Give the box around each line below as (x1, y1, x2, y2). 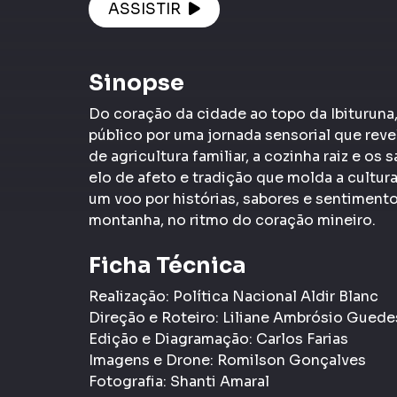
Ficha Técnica (89, 251, 246, 279)
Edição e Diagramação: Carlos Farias (89, 329, 348, 348)
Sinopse (89, 68, 184, 97)
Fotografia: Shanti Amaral (89, 371, 269, 391)
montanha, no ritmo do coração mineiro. (89, 210, 376, 230)
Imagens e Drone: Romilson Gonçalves (89, 350, 366, 370)
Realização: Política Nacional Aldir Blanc (89, 286, 378, 306)
